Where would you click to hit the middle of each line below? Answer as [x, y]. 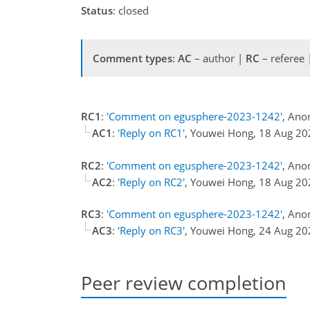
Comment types [133, 58]
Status [97, 10]
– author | [219, 58]
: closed [131, 10]
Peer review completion [184, 283]
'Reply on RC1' [151, 133]
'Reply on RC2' [151, 182]
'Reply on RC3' [151, 230]
